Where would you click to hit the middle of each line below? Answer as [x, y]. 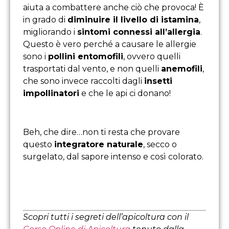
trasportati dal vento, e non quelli [92, 68]
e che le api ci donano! [125, 93]
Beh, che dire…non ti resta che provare [101, 132]
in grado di [45, 19]
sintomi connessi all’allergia [139, 32]
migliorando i [50, 32]
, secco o [160, 145]
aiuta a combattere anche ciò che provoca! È [113, 7]
